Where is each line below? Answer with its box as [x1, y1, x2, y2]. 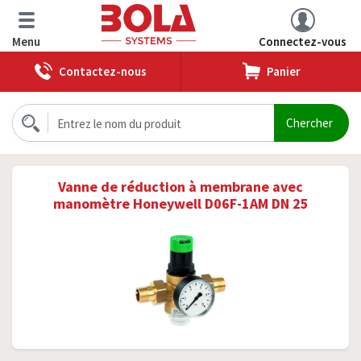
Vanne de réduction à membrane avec [58, 177, 303, 196]
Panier [266, 64, 301, 79]
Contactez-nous [58, 64, 147, 79]
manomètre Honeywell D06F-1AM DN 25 [52, 194, 309, 213]
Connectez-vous [259, 34, 346, 49]
